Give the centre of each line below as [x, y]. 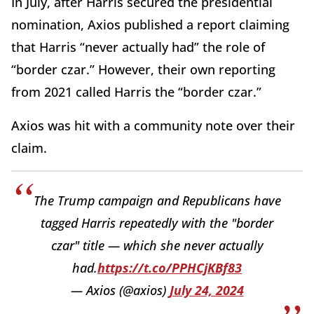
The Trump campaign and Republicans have [157, 200]
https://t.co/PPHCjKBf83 [170, 267]
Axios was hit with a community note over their [153, 125]
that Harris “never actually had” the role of [138, 47]
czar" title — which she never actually [157, 245]
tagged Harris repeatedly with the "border [157, 223]
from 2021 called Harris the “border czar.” [136, 91]
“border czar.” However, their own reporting [143, 69]
